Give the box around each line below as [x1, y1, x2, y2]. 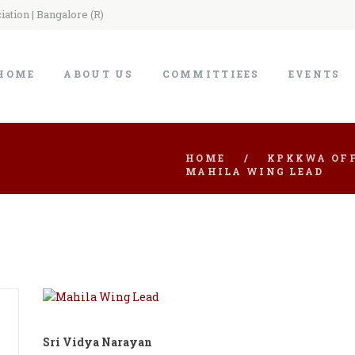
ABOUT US [63, 67, 134, 80]
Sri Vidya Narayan [43, 334, 152, 349]
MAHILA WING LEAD [185, 164, 324, 177]
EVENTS [288, 67, 341, 80]
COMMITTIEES [162, 67, 260, 80]
